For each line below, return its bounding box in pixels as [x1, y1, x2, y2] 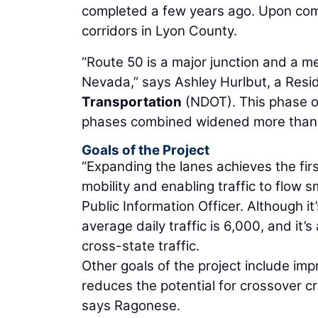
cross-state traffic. [82, 237, 199, 254]
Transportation [82, 93, 182, 110]
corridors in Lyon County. [82, 22, 237, 39]
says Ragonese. [82, 297, 180, 314]
